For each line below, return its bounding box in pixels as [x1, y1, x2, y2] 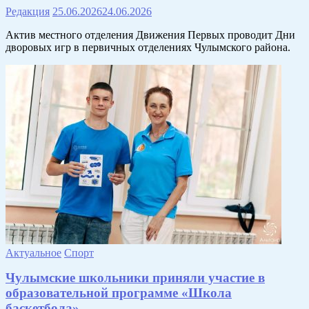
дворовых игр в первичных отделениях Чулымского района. [6, 41, 290, 54]
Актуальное [6, 247, 61, 259]
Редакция [6, 6, 50, 18]
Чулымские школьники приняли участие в [6, 270, 265, 285]
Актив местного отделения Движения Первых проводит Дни [6, 29, 295, 41]
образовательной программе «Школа [6, 285, 232, 300]
